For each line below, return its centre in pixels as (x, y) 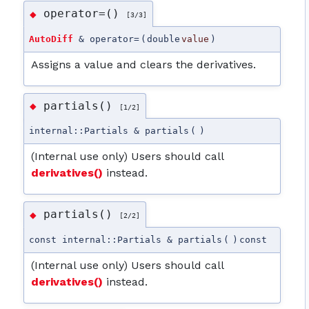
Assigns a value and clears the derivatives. (144, 64)
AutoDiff (51, 39)
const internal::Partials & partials (126, 239)
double (164, 39)
